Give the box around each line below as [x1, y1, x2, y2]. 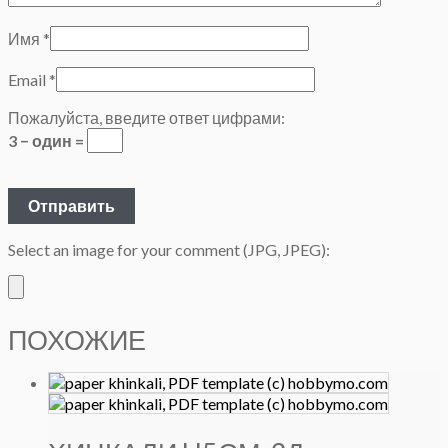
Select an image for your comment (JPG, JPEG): [8, 239, 330, 259]
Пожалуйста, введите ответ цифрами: [8, 107, 285, 127]
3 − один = [8, 130, 87, 150]
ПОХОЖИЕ [8, 323, 146, 357]
